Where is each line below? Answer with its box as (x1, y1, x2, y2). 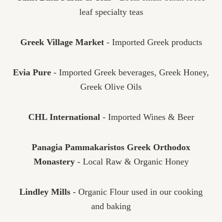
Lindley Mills (19, 187, 70, 197)
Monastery (33, 157, 75, 166)
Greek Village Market (20, 37, 104, 47)
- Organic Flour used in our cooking (70, 187, 203, 197)
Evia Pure (13, 67, 51, 77)
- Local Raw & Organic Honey (74, 157, 189, 166)
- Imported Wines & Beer (100, 112, 194, 122)
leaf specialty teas (79, 7, 143, 17)
